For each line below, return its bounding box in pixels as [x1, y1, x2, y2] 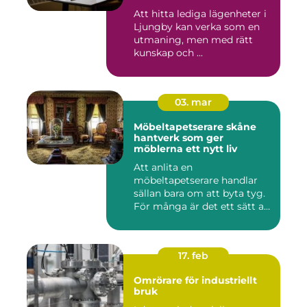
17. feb [178, 249, 208, 262]
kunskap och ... [134, 47, 203, 59]
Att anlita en [134, 161, 193, 173]
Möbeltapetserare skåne [134, 121, 256, 133]
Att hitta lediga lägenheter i [134, 8, 267, 20]
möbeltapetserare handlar [134, 174, 258, 186]
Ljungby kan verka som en [134, 21, 260, 33]
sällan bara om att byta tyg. [134, 187, 265, 199]
